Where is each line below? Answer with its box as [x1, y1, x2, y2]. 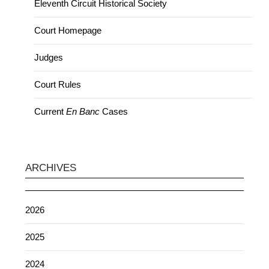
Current [34, 106, 67, 117]
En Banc [66, 106, 100, 117]
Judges [34, 52, 64, 63]
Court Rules [34, 79, 82, 90]
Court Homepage [34, 25, 102, 36]
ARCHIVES [25, 162, 77, 174]
